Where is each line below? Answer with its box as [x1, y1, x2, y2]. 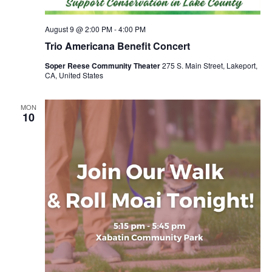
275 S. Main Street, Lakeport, [161, 60, 257, 71]
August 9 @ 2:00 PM [44, 24, 112, 35]
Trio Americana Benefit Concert [44, 39, 190, 53]
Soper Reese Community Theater [44, 60, 162, 72]
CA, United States [44, 70, 103, 81]
